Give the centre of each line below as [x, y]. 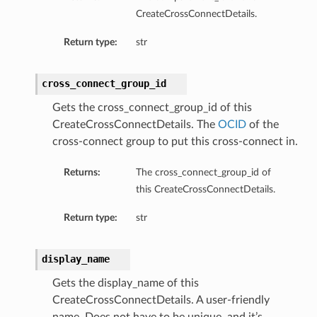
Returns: [82, 173]
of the [262, 125]
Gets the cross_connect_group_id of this [152, 108]
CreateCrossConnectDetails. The [135, 125]
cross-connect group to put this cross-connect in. [175, 142]
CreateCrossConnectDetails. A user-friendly [161, 300]
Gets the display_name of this [125, 283]
